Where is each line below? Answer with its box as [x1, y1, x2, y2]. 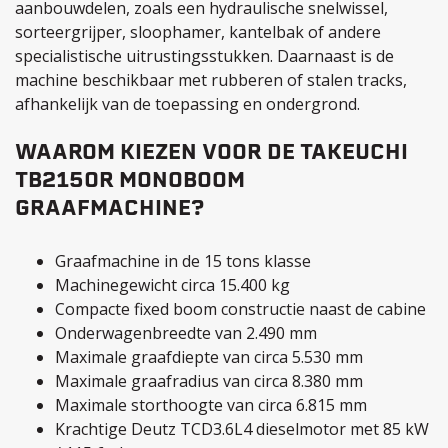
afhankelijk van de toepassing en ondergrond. [15, 93, 360, 115]
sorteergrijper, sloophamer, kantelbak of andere [15, 21, 381, 43]
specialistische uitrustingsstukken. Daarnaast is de [15, 45, 394, 67]
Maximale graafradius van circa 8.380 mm [55, 370, 363, 392]
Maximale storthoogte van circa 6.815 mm [55, 394, 367, 416]
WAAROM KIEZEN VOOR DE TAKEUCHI [15, 144, 408, 164]
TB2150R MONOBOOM [15, 172, 245, 192]
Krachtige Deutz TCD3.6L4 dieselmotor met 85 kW [55, 418, 429, 440]
